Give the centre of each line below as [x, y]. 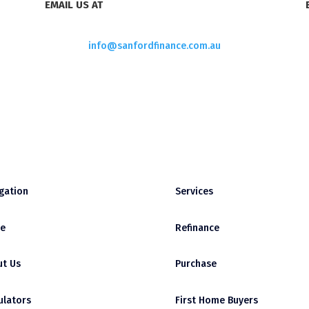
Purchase [196, 264]
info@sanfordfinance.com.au [154, 46]
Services [194, 192]
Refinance [197, 228]
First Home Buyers [216, 300]
